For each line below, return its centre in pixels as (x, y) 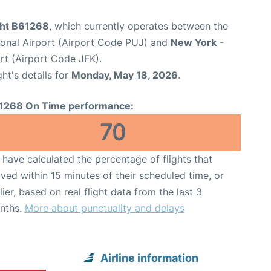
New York (194, 42)
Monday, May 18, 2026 (125, 75)
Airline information (150, 258)
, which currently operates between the (139, 26)
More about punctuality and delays (104, 208)
